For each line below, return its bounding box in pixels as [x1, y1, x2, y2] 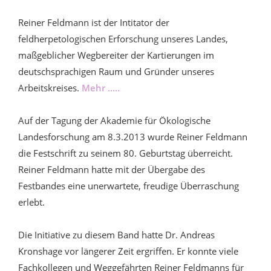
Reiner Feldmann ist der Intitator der [18, 16, 169, 28]
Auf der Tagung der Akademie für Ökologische [18, 114, 211, 126]
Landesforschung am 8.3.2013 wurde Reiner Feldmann [18, 130, 247, 143]
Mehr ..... [82, 81, 120, 94]
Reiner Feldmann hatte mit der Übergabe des [18, 163, 205, 175]
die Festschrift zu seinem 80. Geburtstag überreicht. [18, 146, 233, 159]
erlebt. [18, 195, 45, 208]
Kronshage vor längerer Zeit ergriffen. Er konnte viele [18, 244, 238, 257]
